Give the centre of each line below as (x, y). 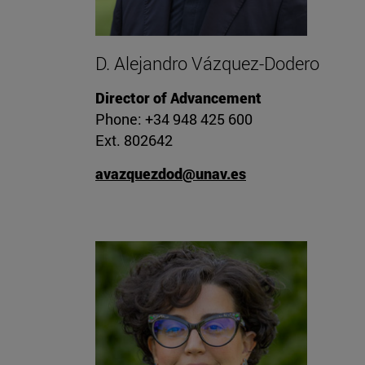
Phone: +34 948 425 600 (174, 119)
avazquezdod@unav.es (171, 174)
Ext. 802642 (134, 141)
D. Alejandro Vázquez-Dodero (207, 64)
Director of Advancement (178, 98)
